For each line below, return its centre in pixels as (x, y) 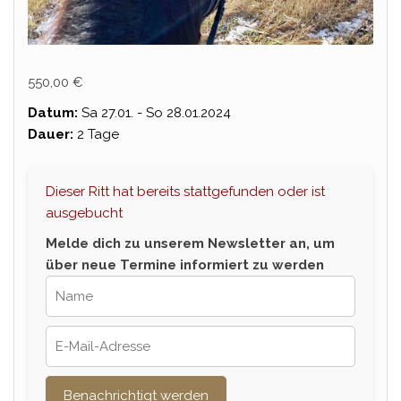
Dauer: (51, 135)
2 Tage (96, 135)
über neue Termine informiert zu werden (185, 265)
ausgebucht (84, 213)
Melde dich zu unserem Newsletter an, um (190, 244)
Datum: (53, 113)
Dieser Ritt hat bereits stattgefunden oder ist (185, 192)
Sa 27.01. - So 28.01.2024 (154, 113)
